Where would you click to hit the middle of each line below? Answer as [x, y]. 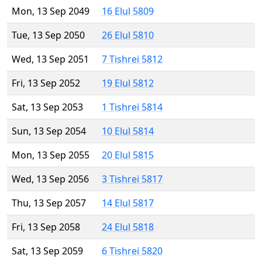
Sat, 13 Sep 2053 [47, 107]
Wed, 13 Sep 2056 [50, 179]
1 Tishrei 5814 [132, 107]
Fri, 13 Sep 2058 [46, 227]
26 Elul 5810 [128, 35]
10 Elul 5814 [128, 131]
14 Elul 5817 [128, 203]
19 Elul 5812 [128, 83]
